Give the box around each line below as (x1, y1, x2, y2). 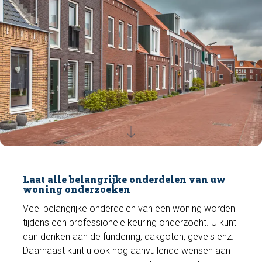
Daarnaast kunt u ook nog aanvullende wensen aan (23, 244, 231, 256)
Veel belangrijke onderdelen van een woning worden (23, 202, 236, 214)
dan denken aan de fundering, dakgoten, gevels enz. (23, 230, 235, 242)
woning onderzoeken (23, 182, 131, 195)
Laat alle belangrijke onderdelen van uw (23, 173, 226, 185)
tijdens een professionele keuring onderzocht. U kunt (23, 216, 237, 228)
